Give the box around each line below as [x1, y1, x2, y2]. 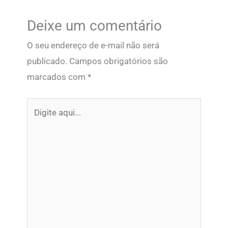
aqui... [26, 116, 49, 126]
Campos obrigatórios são [69, 56, 168, 67]
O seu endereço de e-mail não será [27, 40, 160, 51]
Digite [26, 100, 49, 110]
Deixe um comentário [27, 17, 162, 35]
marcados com [27, 72, 88, 82]
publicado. [27, 56, 68, 67]
